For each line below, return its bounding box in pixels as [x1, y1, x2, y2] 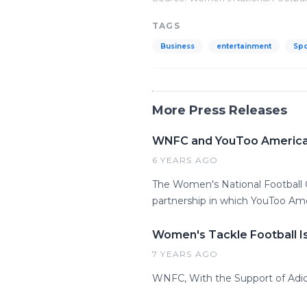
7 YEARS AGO [152, 249, 219, 259]
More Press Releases [152, 103, 287, 118]
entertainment [217, 42, 271, 51]
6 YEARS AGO [152, 155, 219, 165]
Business [160, 42, 195, 51]
